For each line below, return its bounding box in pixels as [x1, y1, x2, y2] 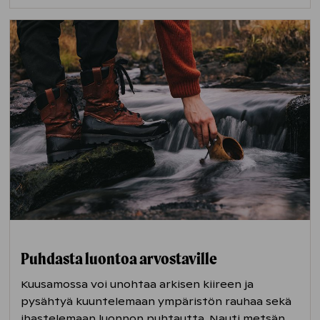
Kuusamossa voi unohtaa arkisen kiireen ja [21, 277, 254, 291]
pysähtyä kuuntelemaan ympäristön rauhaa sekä [21, 294, 292, 308]
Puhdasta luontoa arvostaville [21, 248, 220, 269]
